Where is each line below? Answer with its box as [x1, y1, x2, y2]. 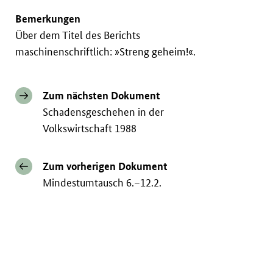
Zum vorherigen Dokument [43, 160, 168, 173]
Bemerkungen [15, 12, 81, 26]
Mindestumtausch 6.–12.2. [43, 176, 162, 190]
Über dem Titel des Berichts [15, 29, 141, 42]
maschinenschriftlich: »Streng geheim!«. [15, 45, 196, 58]
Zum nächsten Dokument [43, 89, 161, 102]
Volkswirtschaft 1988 [43, 122, 137, 135]
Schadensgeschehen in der [43, 105, 165, 119]
